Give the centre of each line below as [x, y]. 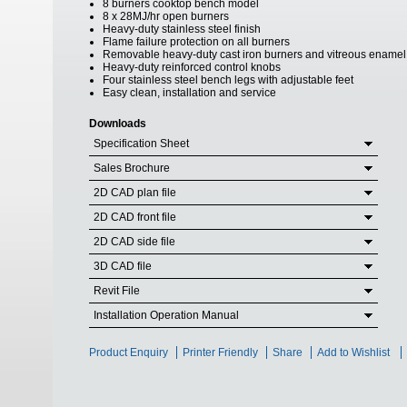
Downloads [118, 124]
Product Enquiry [129, 352]
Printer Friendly [220, 352]
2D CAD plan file [135, 193]
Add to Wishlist [353, 352]
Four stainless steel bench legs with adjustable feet [228, 80]
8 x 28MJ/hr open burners [166, 16]
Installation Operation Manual [166, 315]
